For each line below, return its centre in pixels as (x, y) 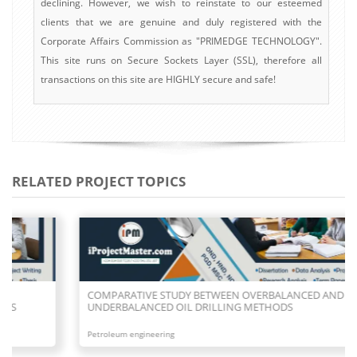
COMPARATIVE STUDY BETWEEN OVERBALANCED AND (160, 294)
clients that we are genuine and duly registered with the (181, 22)
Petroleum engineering (75, 333)
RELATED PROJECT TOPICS (99, 181)
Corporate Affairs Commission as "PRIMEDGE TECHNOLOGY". (181, 41)
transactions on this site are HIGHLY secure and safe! (158, 79)
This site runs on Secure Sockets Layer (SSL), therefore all (181, 60)
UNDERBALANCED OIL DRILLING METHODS (135, 306)
